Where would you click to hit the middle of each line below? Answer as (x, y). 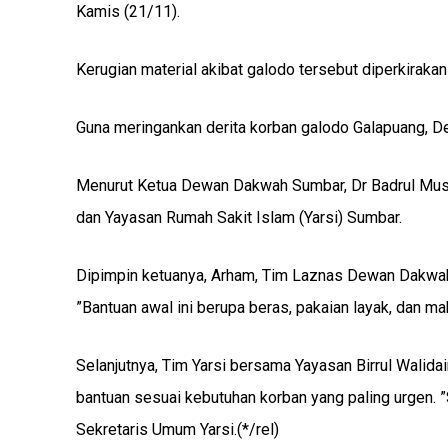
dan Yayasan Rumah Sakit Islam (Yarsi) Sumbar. (239, 217)
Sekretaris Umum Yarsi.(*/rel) (177, 429)
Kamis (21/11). (128, 11)
